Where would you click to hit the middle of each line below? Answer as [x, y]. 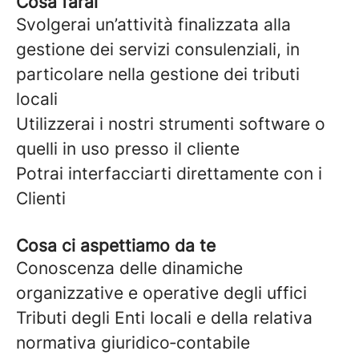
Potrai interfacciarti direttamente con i [169, 173]
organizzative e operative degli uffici [161, 293]
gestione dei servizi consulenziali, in [158, 49]
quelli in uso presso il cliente [128, 149]
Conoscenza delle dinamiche [129, 268]
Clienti [41, 198]
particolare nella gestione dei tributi [158, 74]
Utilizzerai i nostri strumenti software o [171, 124]
